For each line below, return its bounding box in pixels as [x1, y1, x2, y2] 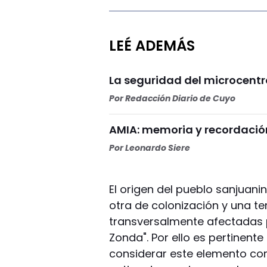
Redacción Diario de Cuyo [125, 92, 236, 104]
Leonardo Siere [125, 141, 191, 154]
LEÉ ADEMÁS [109, 35, 195, 55]
